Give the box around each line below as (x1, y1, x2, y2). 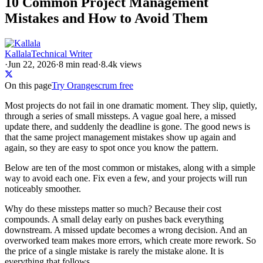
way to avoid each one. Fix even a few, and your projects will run (5, 173, 247, 183)
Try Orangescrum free (52, 80, 133, 90)
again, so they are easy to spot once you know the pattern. (5, 142, 218, 153)
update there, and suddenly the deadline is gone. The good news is (5, 121, 250, 131)
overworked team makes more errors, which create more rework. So (5, 235, 256, 245)
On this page (5, 80, 52, 90)
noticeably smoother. (5, 183, 81, 194)
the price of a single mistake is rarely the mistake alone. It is (5, 245, 224, 256)
